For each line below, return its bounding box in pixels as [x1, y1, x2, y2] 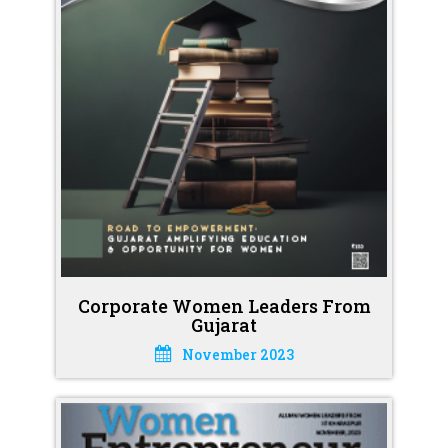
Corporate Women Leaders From [77, 293, 371, 318]
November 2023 [181, 344, 294, 364]
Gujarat [191, 312, 257, 337]
